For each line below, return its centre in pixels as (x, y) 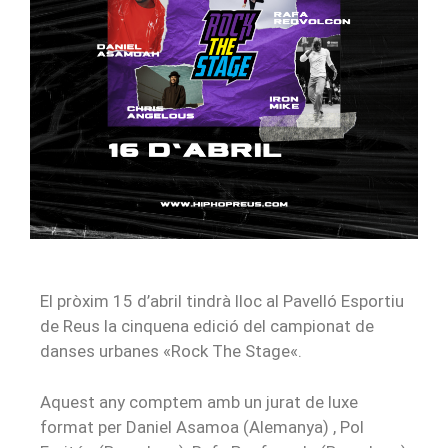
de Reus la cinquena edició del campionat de (207, 326)
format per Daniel (108, 426)
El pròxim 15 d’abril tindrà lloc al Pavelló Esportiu (222, 301)
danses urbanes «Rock (126, 351)
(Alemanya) (284, 426)
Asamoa (207, 426)
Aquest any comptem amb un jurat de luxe (199, 401)
